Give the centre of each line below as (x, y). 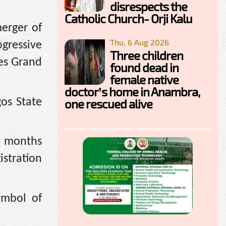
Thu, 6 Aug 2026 (139, 42)
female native (144, 79)
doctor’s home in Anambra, (132, 91)
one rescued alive (108, 103)
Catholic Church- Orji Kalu (128, 18)
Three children (147, 55)
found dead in (144, 67)
